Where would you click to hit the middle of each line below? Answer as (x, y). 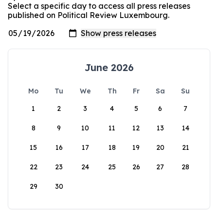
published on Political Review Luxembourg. (89, 15)
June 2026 (109, 68)
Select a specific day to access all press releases (99, 6)
